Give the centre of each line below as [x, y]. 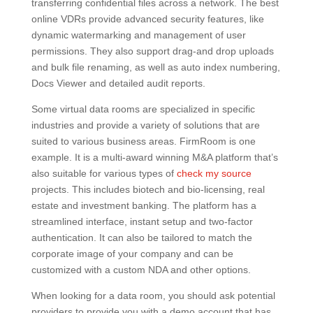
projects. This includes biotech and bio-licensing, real [148, 189]
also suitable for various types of [104, 173]
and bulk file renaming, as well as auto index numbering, [155, 67]
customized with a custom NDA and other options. [141, 270]
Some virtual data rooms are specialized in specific [143, 109]
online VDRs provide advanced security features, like [147, 19]
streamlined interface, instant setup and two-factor [142, 221]
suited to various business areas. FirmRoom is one [143, 141]
